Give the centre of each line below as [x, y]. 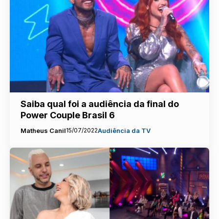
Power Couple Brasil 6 [67, 115]
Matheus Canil [43, 130]
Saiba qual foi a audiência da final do [99, 104]
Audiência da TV [124, 130]
